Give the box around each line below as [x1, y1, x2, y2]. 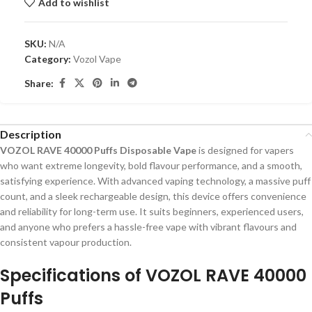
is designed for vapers [196, 144, 294, 156]
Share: [24, 77, 54, 89]
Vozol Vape [73, 53, 121, 65]
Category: [24, 53, 71, 65]
